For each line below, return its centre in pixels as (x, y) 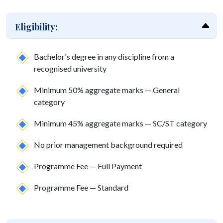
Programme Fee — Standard (81, 188)
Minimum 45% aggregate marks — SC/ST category (120, 123)
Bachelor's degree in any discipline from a (104, 57)
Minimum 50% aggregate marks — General (107, 90)
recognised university (70, 69)
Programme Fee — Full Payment (88, 166)
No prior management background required (108, 145)
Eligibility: (36, 27)
